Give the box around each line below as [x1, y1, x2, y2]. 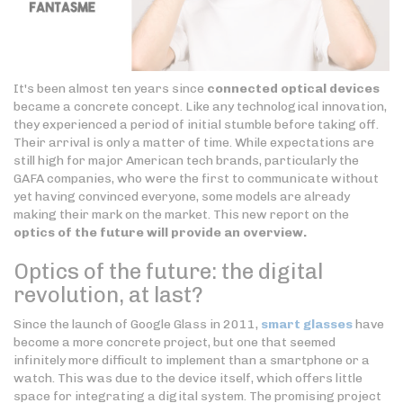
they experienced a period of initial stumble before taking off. [13, 117, 379, 133]
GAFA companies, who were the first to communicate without [13, 171, 379, 187]
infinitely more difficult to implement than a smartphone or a [13, 353, 370, 369]
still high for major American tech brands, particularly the [13, 153, 359, 169]
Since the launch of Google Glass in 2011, [13, 317, 261, 333]
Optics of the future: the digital [13, 258, 323, 285]
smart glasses [261, 317, 353, 333]
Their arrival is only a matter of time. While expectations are [13, 135, 374, 151]
